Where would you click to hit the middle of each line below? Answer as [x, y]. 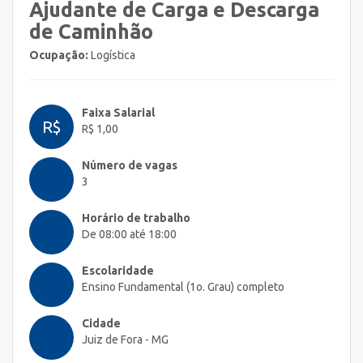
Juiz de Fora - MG [125, 340]
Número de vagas [130, 166]
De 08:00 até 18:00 [129, 235]
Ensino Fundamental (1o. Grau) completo [183, 287]
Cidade [101, 324]
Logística [112, 56]
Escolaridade [118, 271]
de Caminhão [91, 32]
